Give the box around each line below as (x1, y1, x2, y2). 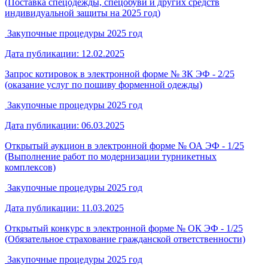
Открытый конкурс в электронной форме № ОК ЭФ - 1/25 (5, 223, 243, 233)
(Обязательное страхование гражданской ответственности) (5, 233, 245, 244)
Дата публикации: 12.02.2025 (5, 48, 124, 59)
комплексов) (5, 162, 56, 172)
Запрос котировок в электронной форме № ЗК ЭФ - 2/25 (5, 68, 234, 79)
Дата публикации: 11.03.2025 (5, 202, 124, 213)
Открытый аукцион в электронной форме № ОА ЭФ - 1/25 (5, 140, 244, 151)
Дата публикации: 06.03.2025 (5, 120, 124, 130)
